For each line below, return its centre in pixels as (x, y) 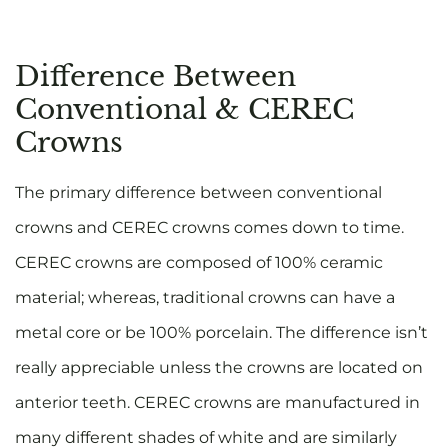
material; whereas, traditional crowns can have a (205, 298)
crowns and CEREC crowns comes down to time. (209, 228)
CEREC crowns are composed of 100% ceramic (199, 263)
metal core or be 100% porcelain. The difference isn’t (221, 333)
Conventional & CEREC (184, 110)
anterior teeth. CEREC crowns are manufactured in (217, 403)
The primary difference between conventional (198, 193)
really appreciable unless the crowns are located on (219, 368)
